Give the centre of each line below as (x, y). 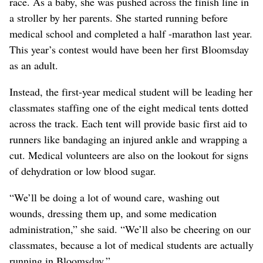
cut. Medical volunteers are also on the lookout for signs (129, 155)
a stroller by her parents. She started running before (119, 18)
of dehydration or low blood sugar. (83, 171)
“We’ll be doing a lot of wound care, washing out (114, 198)
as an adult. (34, 65)
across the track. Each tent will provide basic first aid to (128, 124)
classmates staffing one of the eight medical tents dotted (129, 108)
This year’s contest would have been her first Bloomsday (129, 50)
